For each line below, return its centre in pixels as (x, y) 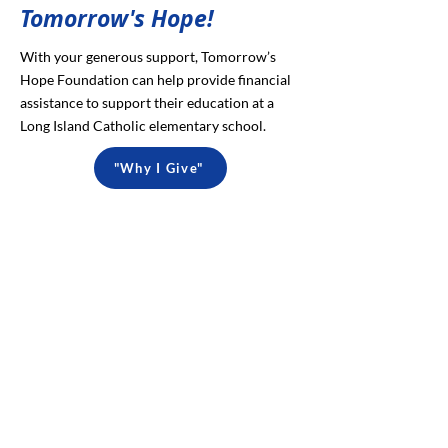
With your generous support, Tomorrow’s (148, 56)
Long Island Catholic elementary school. (143, 125)
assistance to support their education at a (147, 102)
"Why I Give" (158, 168)
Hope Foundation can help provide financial (155, 79)
